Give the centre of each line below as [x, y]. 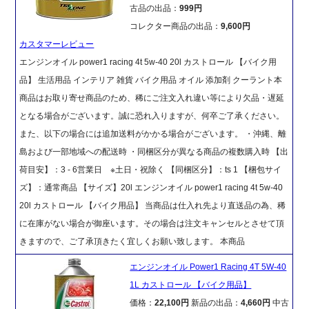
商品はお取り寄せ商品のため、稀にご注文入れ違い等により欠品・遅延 [152, 98]
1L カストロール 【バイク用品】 [191, 285]
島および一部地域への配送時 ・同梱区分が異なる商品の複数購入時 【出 [154, 152]
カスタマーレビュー [57, 44]
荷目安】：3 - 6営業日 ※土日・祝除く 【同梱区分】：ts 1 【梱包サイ [151, 170]
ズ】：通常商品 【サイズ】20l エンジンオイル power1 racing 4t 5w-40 [151, 188]
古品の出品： [155, 9]
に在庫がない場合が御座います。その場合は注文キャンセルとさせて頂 [152, 224]
